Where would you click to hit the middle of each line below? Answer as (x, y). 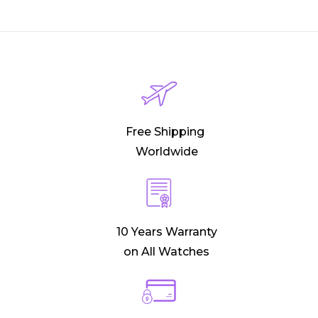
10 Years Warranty (166, 232)
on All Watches (166, 252)
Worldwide (166, 152)
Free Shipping (166, 132)
